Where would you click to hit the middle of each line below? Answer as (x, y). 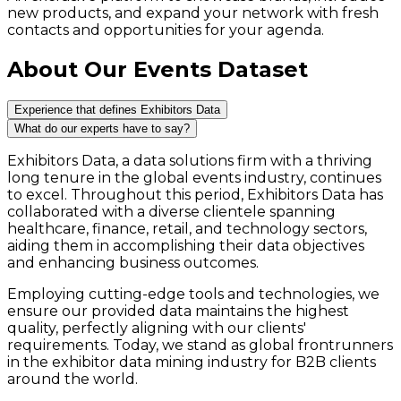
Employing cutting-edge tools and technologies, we (193, 294)
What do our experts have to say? (102, 129)
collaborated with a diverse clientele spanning (171, 212)
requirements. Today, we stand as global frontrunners (200, 346)
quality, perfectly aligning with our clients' (157, 328)
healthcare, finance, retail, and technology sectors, (187, 229)
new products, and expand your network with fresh (193, 13)
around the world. (73, 380)
